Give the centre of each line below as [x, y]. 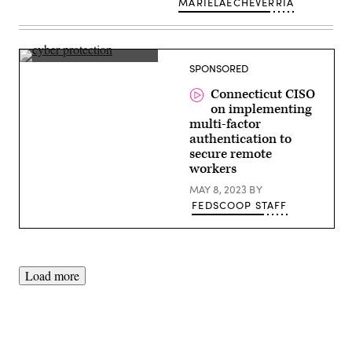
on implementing [262, 109]
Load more [52, 275]
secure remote [231, 154]
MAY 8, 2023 [219, 189]
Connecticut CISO [263, 94]
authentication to [240, 139]
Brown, [35, 78]
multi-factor [225, 124]
